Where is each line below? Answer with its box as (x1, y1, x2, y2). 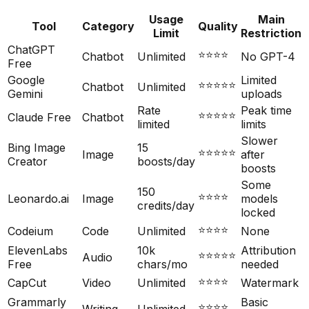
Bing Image (8, 141, 66, 155)
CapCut (8, 276, 46, 290)
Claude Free (8, 110, 71, 125)
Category (82, 19, 134, 34)
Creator (8, 154, 48, 169)
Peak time (241, 103, 292, 118)
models (241, 192, 278, 206)
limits (241, 117, 266, 132)
